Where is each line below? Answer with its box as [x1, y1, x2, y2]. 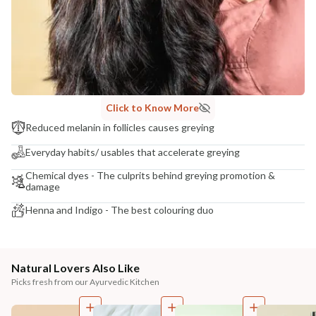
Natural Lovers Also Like [11, 261, 140, 275]
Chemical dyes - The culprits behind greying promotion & [25, 169, 275, 182]
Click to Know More [106, 102, 199, 114]
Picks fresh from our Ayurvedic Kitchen [11, 276, 159, 288]
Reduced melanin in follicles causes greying [25, 121, 214, 134]
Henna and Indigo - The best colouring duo [25, 204, 214, 217]
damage [25, 181, 60, 193]
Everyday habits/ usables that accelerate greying [25, 146, 240, 159]
